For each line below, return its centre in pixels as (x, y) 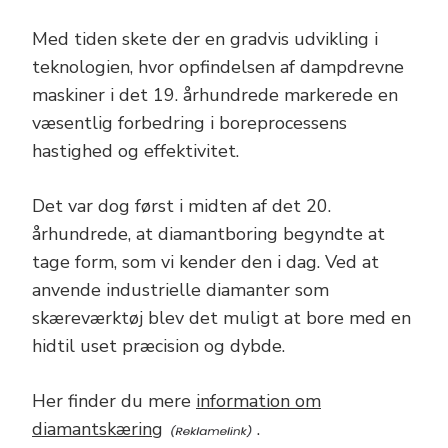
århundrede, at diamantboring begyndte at (208, 234)
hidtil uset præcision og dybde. (158, 346)
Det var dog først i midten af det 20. (181, 206)
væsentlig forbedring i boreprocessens (189, 123)
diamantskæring (97, 429)
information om (258, 401)
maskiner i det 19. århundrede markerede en (215, 95)
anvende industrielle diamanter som (180, 290)
